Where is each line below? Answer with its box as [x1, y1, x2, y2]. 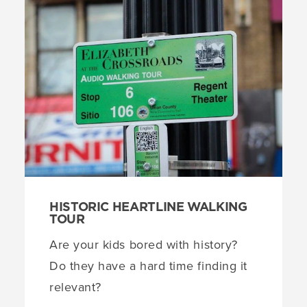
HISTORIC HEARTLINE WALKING [49, 200, 247, 214]
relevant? [49, 278, 101, 296]
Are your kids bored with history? [49, 235, 238, 254]
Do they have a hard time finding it [49, 256, 247, 275]
